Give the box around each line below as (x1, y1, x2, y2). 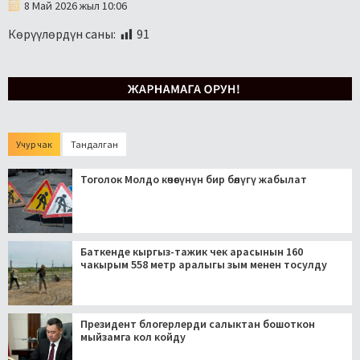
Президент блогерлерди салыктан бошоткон (80, 317, 315, 332)
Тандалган (71, 138, 118, 151)
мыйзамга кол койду (80, 329, 186, 345)
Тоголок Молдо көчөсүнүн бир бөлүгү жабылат (80, 172, 307, 187)
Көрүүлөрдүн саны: (8, 26, 116, 43)
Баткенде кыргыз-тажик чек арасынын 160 (80, 244, 303, 260)
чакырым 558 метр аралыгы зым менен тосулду (80, 257, 327, 272)
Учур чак (16, 138, 52, 151)
